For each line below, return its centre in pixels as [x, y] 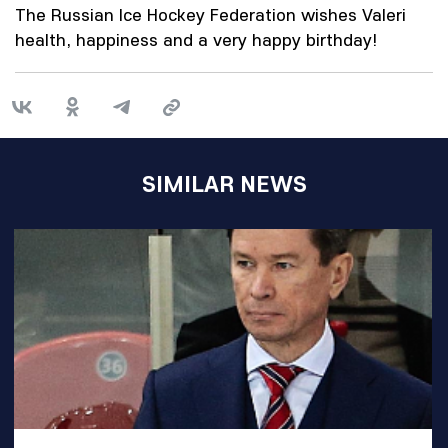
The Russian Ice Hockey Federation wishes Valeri [210, 14]
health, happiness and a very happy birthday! [196, 39]
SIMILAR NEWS [224, 183]
